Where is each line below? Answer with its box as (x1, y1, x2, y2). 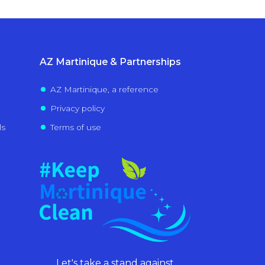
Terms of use (50, 122, 101, 132)
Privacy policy (50, 104, 105, 114)
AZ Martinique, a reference (50, 85, 159, 95)
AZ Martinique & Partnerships (40, 56, 181, 68)
